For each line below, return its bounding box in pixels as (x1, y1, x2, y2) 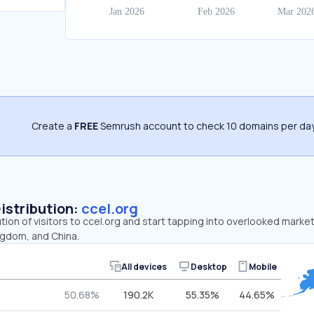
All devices (121, 260, 167, 273)
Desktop (190, 260, 227, 273)
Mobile (248, 260, 277, 273)
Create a (32, 119, 74, 132)
